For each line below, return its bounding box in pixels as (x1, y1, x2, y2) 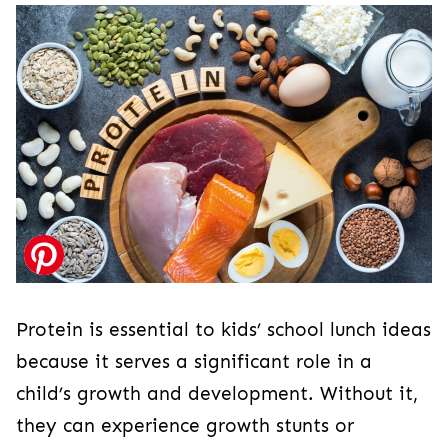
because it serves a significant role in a (16, 351, 372, 374)
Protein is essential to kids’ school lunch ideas (16, 319, 431, 342)
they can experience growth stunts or (16, 415, 354, 438)
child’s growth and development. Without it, (16, 383, 418, 406)
